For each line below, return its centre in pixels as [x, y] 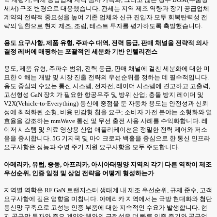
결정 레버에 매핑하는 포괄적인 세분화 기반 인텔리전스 [81, 51]
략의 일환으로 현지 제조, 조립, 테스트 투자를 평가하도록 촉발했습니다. [103, 26]
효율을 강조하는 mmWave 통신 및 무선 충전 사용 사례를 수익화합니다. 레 [106, 121]
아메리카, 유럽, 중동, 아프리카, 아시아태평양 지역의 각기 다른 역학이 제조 [108, 164]
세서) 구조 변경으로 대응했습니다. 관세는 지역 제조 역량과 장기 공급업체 [107, 8]
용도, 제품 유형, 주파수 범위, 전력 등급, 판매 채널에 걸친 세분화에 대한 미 [107, 69]
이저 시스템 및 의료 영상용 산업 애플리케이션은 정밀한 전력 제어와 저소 [106, 130]
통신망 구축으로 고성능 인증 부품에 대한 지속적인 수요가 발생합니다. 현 [106, 207]
